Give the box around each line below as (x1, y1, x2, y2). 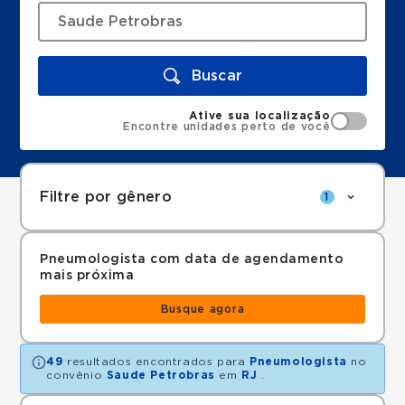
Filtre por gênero (40, 190, 172, 204)
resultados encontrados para (62, 356, 250, 367)
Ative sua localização (189, 110, 331, 121)
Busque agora (160, 304, 245, 315)
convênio (46, 370, 107, 381)
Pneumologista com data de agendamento (40, 253, 344, 266)
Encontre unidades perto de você (123, 121, 331, 132)
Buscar (191, 68, 243, 83)
